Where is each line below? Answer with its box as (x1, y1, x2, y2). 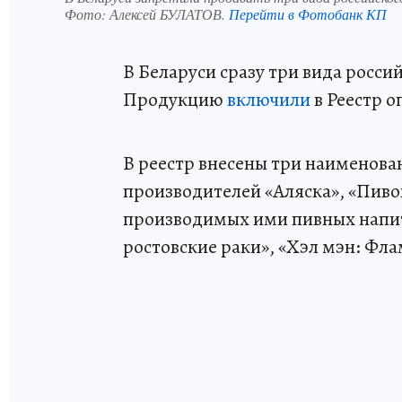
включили (227, 85, 310, 113)
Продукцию (123, 85, 227, 113)
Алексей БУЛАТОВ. (109, 4, 229, 23)
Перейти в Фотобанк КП (229, 4, 387, 23)
